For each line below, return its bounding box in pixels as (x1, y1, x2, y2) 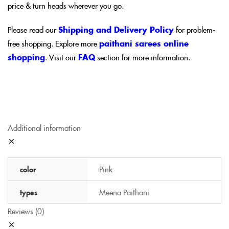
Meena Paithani (99, 187, 149, 198)
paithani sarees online (99, 38, 189, 49)
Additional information (8, 122, 81, 133)
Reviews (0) (8, 205, 44, 217)
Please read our (8, 24, 58, 35)
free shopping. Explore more (8, 38, 99, 49)
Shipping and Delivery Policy (58, 24, 174, 35)
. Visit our (45, 52, 78, 63)
